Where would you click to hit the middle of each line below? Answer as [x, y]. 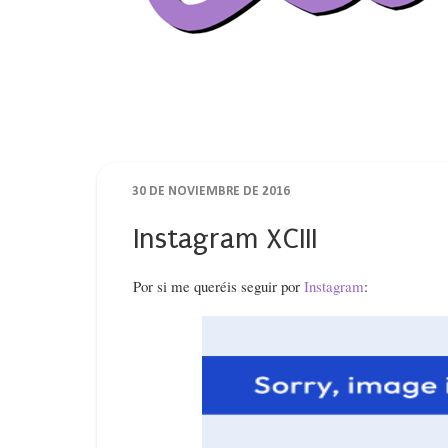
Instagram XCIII [225, 239]
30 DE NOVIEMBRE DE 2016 [211, 191]
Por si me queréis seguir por [218, 285]
